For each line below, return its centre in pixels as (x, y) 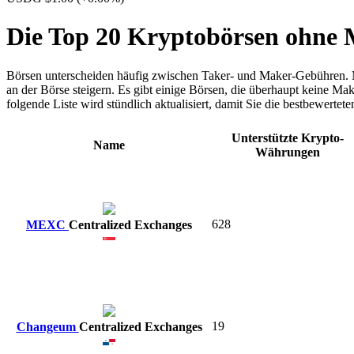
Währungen (287, 152)
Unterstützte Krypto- (287, 137)
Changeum (47, 326)
